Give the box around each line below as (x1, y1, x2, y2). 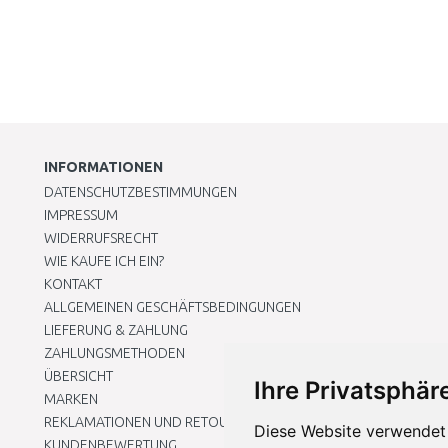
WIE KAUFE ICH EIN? (44, 253, 164, 269)
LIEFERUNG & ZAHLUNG (44, 322, 188, 338)
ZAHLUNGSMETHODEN (44, 345, 185, 361)
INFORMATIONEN (44, 159, 163, 175)
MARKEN (44, 391, 98, 407)
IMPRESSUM (44, 207, 118, 223)
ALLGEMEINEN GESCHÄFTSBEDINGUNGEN (44, 299, 301, 315)
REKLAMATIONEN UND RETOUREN (44, 414, 253, 430)
